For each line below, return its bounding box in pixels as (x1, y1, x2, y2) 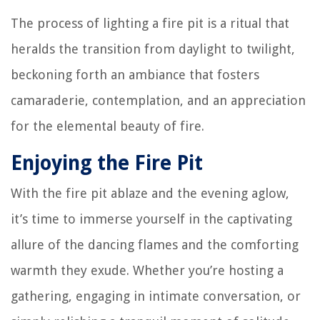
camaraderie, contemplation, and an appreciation (11, 93, 306, 108)
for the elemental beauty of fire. (11, 119, 204, 134)
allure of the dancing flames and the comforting (11, 237, 299, 252)
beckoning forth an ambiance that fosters (11, 67, 259, 82)
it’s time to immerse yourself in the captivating (11, 211, 292, 226)
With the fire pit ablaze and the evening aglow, (11, 186, 289, 201)
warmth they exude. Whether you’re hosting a (11, 263, 284, 278)
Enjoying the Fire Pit (11, 151, 203, 175)
